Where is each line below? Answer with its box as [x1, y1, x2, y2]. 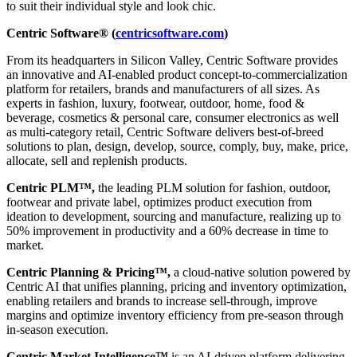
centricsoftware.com [116, 26, 224, 41]
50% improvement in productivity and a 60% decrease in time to [6, 224, 328, 238]
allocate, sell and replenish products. [6, 154, 187, 168]
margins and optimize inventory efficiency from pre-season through [6, 308, 343, 323]
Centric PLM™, [6, 181, 95, 195]
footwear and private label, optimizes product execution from [6, 195, 312, 210]
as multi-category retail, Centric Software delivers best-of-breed [6, 125, 324, 139]
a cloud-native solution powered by [171, 265, 351, 280]
